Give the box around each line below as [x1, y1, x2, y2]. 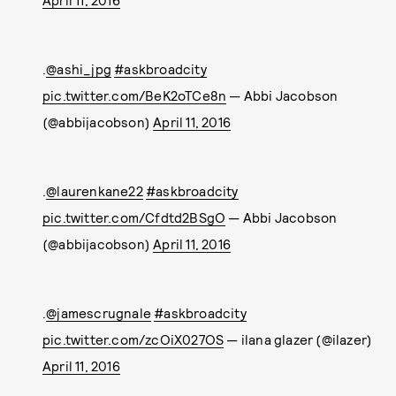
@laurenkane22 [46, 183, 143, 199]
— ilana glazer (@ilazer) [224, 331, 373, 347]
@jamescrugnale [46, 305, 152, 321]
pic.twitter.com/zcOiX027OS [42, 331, 225, 347]
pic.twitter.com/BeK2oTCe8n [42, 88, 227, 103]
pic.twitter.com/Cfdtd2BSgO [42, 209, 226, 225]
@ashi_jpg [46, 61, 112, 77]
